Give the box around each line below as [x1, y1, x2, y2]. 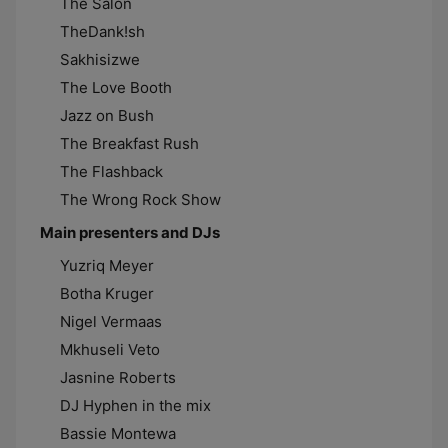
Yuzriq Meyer [60, 256, 154, 275]
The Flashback [60, 162, 163, 181]
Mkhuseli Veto [60, 340, 160, 359]
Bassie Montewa [60, 424, 176, 443]
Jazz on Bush [60, 106, 154, 125]
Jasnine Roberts [60, 368, 176, 387]
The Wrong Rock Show [60, 190, 221, 209]
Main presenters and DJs [40, 223, 220, 242]
